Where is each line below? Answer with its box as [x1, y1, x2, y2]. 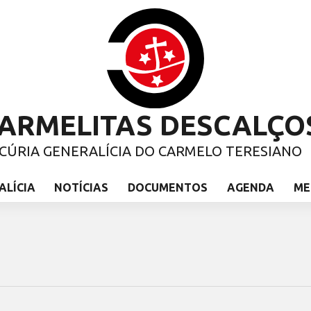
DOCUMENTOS [128, 180, 208, 194]
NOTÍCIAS [54, 180, 109, 194]
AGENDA [226, 180, 274, 194]
